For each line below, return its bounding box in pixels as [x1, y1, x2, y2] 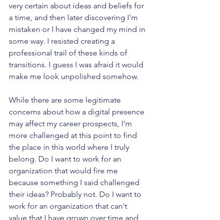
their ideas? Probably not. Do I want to [9, 190, 143, 199]
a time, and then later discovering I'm [9, 13, 140, 23]
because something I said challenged [9, 178, 141, 188]
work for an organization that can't [9, 201, 129, 211]
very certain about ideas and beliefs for [9, 1, 146, 11]
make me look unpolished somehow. [9, 72, 138, 82]
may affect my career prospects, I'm [9, 119, 134, 129]
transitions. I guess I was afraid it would [9, 60, 145, 70]
